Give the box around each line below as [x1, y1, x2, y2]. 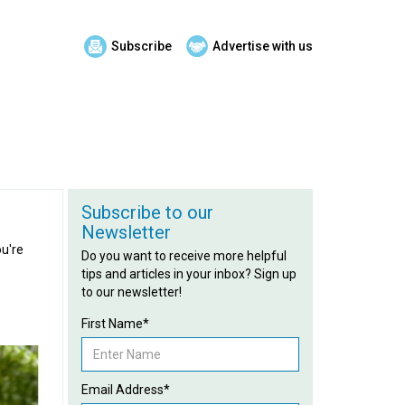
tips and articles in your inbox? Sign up [80, 267, 297, 281]
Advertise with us [212, 39, 313, 54]
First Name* [80, 316, 149, 331]
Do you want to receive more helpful [80, 249, 287, 263]
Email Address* [80, 382, 170, 397]
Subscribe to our [80, 202, 213, 223]
